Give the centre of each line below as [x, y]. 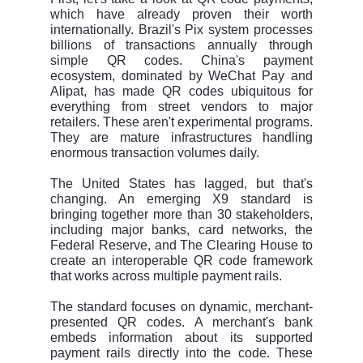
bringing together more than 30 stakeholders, [181, 215]
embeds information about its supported [181, 338]
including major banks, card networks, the [181, 230]
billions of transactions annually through [181, 45]
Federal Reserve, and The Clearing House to [181, 246]
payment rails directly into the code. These [181, 353]
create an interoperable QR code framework [181, 261]
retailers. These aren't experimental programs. [181, 122]
